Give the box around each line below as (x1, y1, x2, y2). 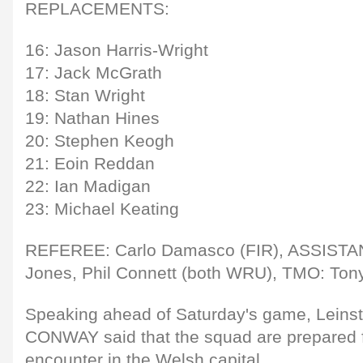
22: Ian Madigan (25, 176, 151, 196)
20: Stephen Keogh (25, 130, 174, 151)
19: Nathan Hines (25, 108, 160, 128)
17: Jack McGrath (25, 62, 162, 83)
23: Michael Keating (25, 199, 179, 219)
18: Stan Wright (25, 85, 145, 105)
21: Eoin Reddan (25, 153, 155, 173)
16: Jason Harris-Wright (25, 40, 208, 60)
